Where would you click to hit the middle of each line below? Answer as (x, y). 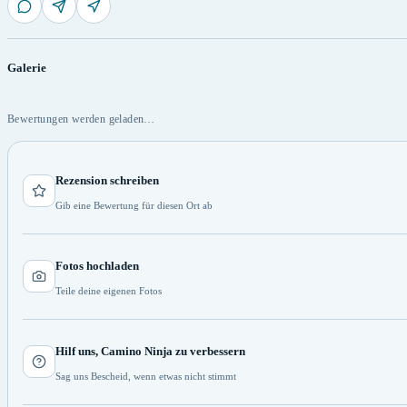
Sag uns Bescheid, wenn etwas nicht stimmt (146, 376)
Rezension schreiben (107, 180)
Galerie (27, 67)
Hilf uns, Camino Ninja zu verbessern (150, 351)
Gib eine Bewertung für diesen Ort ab (134, 205)
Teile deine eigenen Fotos (109, 290)
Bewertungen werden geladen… (81, 119)
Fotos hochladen (97, 265)
